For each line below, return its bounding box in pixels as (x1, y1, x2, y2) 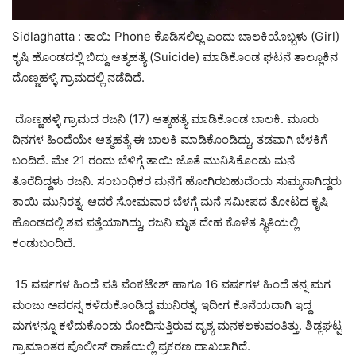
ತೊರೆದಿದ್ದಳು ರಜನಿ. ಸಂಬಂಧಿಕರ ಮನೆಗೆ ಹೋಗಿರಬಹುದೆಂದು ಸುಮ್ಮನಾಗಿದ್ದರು (12, 173, 342, 189)
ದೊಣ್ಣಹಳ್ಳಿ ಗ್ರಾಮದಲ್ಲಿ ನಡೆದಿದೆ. (12, 70, 145, 86)
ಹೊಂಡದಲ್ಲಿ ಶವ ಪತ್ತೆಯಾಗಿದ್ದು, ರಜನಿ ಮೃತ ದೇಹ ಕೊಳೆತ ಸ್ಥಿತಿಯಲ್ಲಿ (12, 215, 298, 230)
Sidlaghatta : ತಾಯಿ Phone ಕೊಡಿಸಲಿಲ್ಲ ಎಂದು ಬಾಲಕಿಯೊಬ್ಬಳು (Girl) (12, 29, 339, 44)
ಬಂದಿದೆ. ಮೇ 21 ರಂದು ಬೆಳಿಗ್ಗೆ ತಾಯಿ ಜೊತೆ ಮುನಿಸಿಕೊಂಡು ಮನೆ (12, 153, 295, 168)
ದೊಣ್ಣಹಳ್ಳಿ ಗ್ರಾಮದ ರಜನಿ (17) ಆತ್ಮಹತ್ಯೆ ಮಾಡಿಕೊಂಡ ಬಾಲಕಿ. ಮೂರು (12, 111, 319, 127)
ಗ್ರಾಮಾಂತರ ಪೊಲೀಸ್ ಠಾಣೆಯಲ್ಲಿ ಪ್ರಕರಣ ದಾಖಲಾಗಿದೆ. (12, 339, 250, 354)
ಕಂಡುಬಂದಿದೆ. (12, 235, 75, 251)
